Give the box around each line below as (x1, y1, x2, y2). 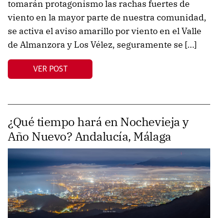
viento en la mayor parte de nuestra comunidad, (8, 12, 206, 23)
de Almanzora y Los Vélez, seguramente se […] (8, 39, 197, 51)
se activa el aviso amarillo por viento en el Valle (8, 25, 201, 37)
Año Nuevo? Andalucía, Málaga (8, 128, 171, 145)
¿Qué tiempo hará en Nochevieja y (8, 114, 189, 130)
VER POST (33, 65, 68, 73)
